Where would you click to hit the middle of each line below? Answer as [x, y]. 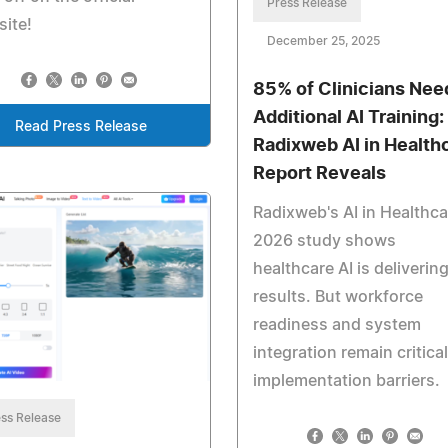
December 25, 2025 [323, 40]
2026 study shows [324, 240]
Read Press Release [80, 127]
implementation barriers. [346, 380]
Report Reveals [319, 173]
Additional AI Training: [348, 117]
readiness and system [336, 324]
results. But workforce [337, 296]
